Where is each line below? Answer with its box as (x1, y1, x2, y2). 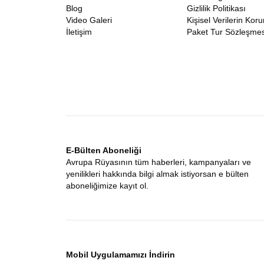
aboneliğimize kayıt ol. (66, 181, 148, 190)
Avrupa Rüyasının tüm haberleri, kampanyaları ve (66, 157, 251, 167)
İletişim (66, 27, 92, 37)
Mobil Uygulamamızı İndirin (66, 250, 175, 259)
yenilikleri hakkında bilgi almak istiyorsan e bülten (66, 169, 249, 179)
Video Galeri (66, 15, 112, 25)
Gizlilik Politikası (187, 4, 246, 13)
